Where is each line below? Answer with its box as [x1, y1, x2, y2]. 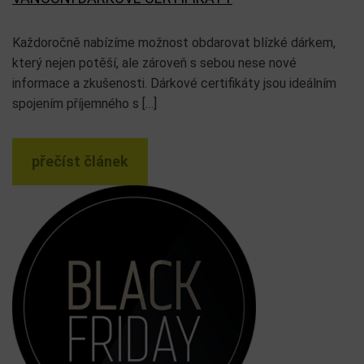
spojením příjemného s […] [12, 96, 157, 111]
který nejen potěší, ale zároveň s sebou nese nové [12, 55, 297, 71]
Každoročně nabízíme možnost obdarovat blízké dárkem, [12, 35, 336, 50]
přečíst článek [32, 153, 128, 170]
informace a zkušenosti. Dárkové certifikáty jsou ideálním [12, 76, 336, 91]
